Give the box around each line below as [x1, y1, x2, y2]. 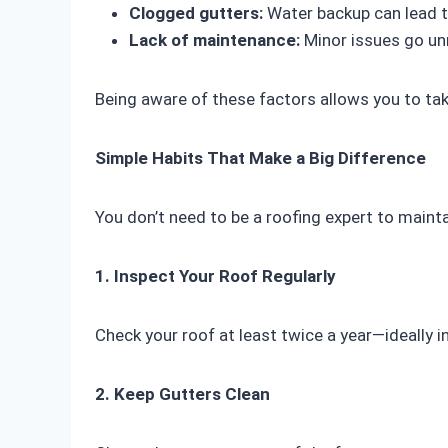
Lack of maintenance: [129, 30, 300, 51]
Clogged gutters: [129, 3, 263, 24]
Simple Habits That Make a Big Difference [95, 148, 426, 169]
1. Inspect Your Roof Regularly [95, 266, 336, 287]
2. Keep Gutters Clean [95, 384, 270, 405]
